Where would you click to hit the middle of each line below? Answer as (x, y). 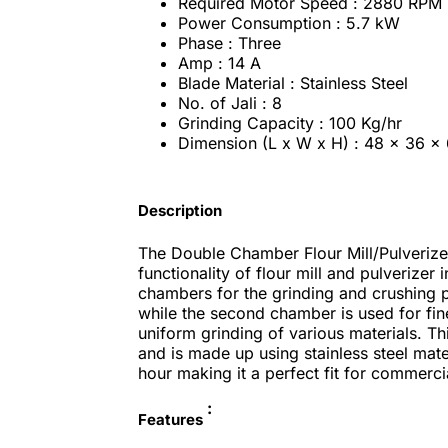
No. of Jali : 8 (229, 102)
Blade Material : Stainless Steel (292, 82)
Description (179, 211)
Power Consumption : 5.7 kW (288, 22)
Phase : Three (229, 42)
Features (170, 420)
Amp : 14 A (219, 62)
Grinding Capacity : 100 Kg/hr (289, 122)
